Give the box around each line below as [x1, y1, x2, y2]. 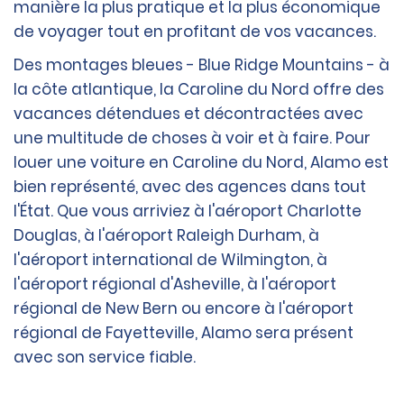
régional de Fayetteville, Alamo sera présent [14, 322, 353, 344]
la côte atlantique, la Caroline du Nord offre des [14, 78, 384, 101]
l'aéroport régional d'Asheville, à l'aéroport [14, 273, 336, 296]
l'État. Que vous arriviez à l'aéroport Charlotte [14, 200, 362, 223]
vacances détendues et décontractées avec [14, 103, 363, 125]
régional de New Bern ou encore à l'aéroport [14, 298, 353, 320]
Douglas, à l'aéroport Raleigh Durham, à [14, 225, 319, 247]
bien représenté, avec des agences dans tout [14, 176, 366, 198]
